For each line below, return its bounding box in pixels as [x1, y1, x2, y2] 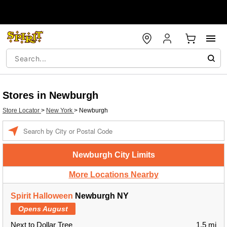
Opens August [18, 205, 68, 213]
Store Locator [3, 107, 41, 114]
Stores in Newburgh [3, 90, 98, 101]
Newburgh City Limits [72, 150, 155, 159]
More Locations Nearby [68, 170, 159, 179]
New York [46, 107, 74, 114]
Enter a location [23, 122, 66, 129]
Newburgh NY [73, 192, 129, 200]
